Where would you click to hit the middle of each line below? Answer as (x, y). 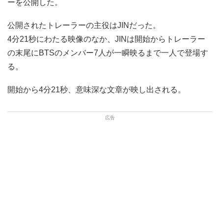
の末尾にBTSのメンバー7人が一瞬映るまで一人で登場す (108, 53)
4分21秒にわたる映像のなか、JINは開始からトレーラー (106, 39)
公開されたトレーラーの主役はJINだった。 (84, 25)
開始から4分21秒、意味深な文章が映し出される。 (96, 89)
